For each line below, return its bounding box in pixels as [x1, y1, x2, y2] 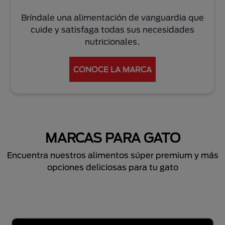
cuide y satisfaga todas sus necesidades [31, 24, 194, 34]
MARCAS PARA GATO [45, 130, 180, 145]
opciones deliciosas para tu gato [47, 162, 178, 172]
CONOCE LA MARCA [73, 64, 152, 74]
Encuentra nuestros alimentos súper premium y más [7, 150, 218, 160]
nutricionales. [85, 36, 140, 46]
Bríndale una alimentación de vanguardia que [21, 12, 204, 22]
